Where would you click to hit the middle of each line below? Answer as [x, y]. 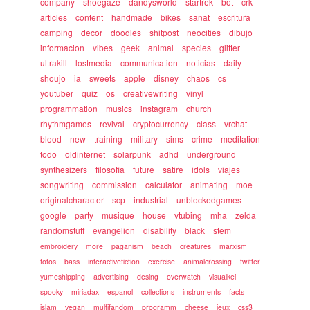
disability [160, 230]
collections [158, 292]
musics [119, 108]
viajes [229, 169]
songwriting [62, 184]
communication [149, 63]
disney [166, 78]
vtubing [189, 215]
